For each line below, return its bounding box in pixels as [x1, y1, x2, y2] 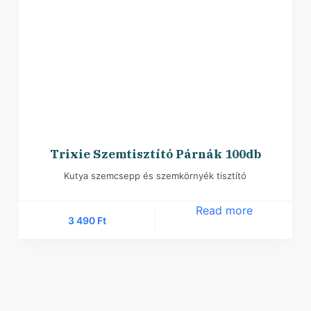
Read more [195, 203, 253, 218]
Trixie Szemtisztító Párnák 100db [49, 146, 261, 162]
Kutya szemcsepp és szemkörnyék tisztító [64, 170, 247, 182]
